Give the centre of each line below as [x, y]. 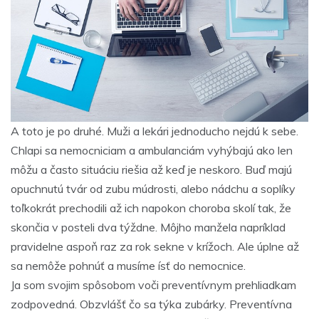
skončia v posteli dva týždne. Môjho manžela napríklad [148, 228]
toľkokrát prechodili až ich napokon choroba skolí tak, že [151, 208]
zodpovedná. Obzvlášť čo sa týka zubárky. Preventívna [151, 304]
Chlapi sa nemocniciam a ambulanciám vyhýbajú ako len [152, 151]
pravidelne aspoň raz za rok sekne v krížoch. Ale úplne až [155, 247]
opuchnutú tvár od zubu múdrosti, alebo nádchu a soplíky [153, 189]
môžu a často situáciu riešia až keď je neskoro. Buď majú [151, 170]
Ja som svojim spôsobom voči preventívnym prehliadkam [153, 285]
